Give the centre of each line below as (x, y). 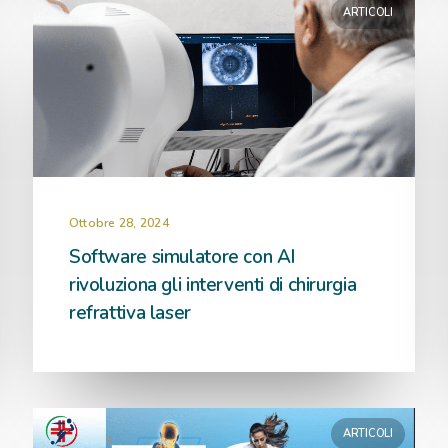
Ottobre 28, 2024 (119, 223)
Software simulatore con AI (183, 257)
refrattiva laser (130, 313)
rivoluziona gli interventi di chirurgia (213, 285)
